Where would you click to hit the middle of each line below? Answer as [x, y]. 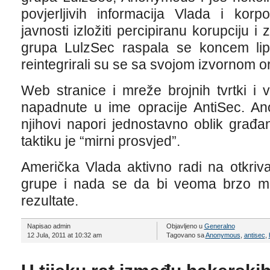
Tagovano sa [186, 235]
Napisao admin [49, 226]
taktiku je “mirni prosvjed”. [100, 141]
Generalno [219, 226]
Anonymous [223, 235]
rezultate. [49, 201]
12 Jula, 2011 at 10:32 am [64, 235]
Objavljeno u [185, 226]
